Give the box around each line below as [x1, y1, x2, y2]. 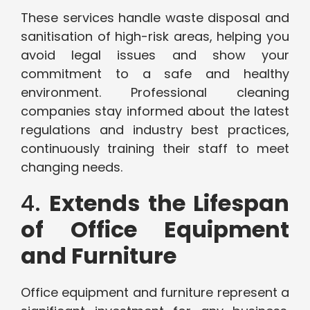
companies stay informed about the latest [21, 102, 289, 120]
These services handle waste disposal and [21, 9, 289, 27]
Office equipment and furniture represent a [21, 284, 289, 302]
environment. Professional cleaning [21, 84, 289, 102]
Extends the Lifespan [49, 188, 290, 219]
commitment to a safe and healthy [21, 65, 289, 83]
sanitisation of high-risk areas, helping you [21, 28, 289, 46]
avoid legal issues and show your [21, 46, 289, 64]
